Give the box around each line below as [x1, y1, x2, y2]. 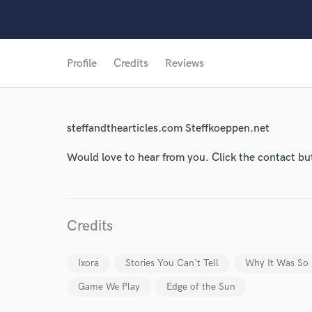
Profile [67, 57, 97, 70]
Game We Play [78, 281, 140, 292]
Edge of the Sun [166, 281, 235, 292]
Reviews [165, 57, 204, 70]
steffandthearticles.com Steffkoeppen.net [67, 122, 270, 135]
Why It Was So [245, 257, 309, 269]
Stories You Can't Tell [125, 257, 219, 269]
